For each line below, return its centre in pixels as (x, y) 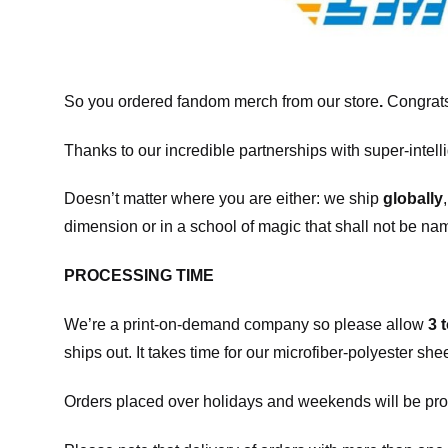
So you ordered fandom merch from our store (221, 101)
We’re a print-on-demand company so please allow (246, 324)
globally (413, 199)
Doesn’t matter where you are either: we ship (223, 199)
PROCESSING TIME (139, 276)
